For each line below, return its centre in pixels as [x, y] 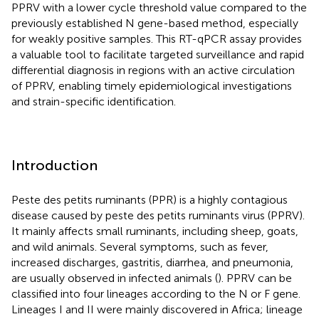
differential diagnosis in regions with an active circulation [153, 70]
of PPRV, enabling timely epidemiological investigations [152, 85]
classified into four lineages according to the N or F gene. [156, 293]
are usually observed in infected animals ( [115, 278]
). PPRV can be [255, 278]
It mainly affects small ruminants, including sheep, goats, [155, 231]
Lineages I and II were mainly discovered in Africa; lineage [157, 309]
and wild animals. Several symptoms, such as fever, [140, 246]
